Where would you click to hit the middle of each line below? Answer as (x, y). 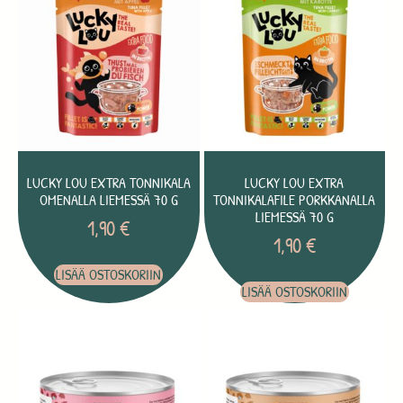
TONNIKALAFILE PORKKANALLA (295, 199)
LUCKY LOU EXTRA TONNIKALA (108, 182)
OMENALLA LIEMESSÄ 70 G (108, 199)
